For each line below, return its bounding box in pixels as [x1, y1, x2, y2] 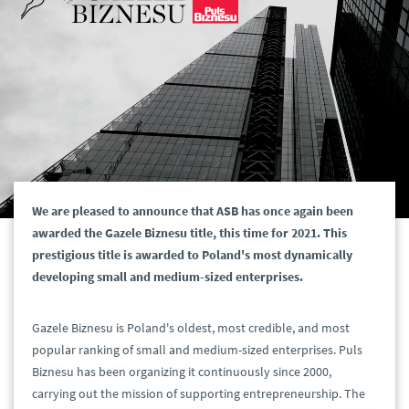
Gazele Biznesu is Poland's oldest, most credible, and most [32, 320, 350, 337]
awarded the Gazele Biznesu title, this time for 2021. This [32, 225, 347, 242]
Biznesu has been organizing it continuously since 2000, [32, 363, 331, 381]
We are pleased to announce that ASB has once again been [32, 203, 353, 220]
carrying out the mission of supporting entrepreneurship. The [32, 385, 365, 403]
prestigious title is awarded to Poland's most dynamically [32, 246, 352, 264]
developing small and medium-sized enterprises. [32, 268, 303, 286]
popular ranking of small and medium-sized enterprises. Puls [32, 341, 362, 359]
